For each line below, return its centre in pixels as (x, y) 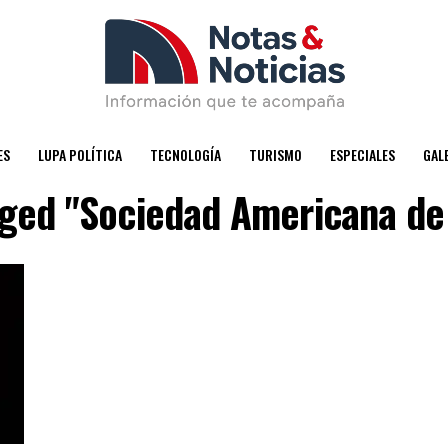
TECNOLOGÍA (185, 154)
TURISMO (275, 154)
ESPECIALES (362, 154)
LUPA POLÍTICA (79, 154)
